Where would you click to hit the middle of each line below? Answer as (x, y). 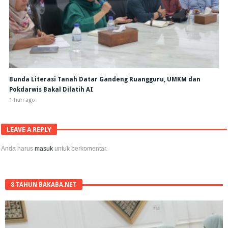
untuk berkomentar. (80, 149)
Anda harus (18, 149)
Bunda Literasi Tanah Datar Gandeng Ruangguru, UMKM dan (105, 80)
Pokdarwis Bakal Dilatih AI (51, 90)
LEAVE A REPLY (29, 130)
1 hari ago (22, 100)
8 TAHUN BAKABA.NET (44, 185)
